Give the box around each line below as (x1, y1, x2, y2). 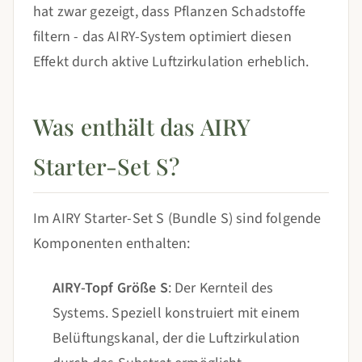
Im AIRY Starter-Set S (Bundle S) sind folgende (33, 208, 322, 229)
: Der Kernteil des (167, 278, 274, 298)
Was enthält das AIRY (33, 112, 251, 141)
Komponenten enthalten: (33, 234, 191, 254)
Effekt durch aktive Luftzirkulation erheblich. (33, 52, 309, 72)
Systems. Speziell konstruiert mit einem (53, 303, 301, 323)
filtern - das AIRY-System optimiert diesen (33, 27, 292, 47)
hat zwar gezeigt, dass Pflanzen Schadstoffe (33, 2, 305, 22)
